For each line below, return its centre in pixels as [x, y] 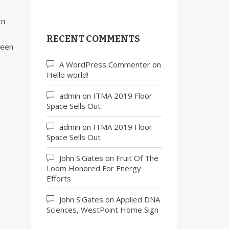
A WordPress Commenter [105, 64]
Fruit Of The [137, 158]
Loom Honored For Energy [94, 168]
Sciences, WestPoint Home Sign [102, 210]
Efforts [59, 178]
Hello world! [67, 75]
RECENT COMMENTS [93, 39]
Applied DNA [138, 199]
